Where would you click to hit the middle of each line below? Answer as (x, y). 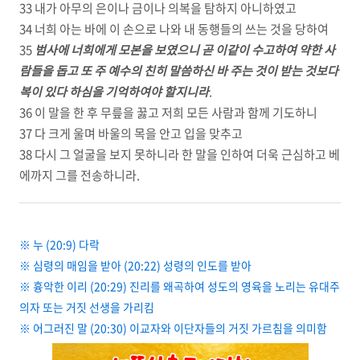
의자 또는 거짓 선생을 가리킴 (87, 307)
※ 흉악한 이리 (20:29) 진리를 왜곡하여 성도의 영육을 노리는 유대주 (180, 286)
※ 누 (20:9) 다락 (59, 244)
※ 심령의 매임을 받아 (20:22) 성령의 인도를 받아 (135, 265)
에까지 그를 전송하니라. (80, 175)
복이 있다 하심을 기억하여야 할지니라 (114, 92)
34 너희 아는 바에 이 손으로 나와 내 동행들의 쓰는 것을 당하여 (174, 29)
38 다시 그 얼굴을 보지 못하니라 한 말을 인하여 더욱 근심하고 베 (180, 154)
